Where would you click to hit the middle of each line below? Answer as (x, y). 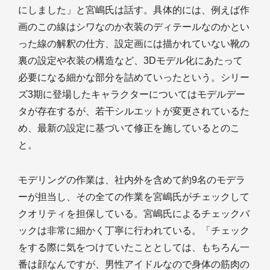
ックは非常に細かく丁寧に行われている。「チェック (134, 231)
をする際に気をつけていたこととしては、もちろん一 (134, 247)
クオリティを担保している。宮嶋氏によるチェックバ (134, 214)
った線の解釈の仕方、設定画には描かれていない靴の (134, 44)
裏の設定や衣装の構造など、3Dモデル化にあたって (130, 61)
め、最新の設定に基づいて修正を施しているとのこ (129, 128)
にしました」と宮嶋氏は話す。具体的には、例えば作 (134, 10)
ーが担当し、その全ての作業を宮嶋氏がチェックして (134, 197)
